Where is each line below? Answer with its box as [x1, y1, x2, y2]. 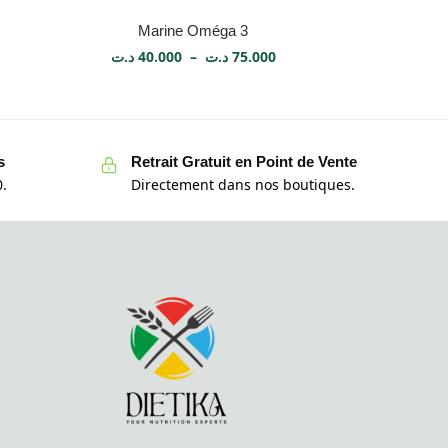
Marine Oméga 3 [138, 22, 249, 40]
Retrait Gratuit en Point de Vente [130, 153, 357, 171]
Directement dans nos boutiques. [130, 174, 355, 194]
